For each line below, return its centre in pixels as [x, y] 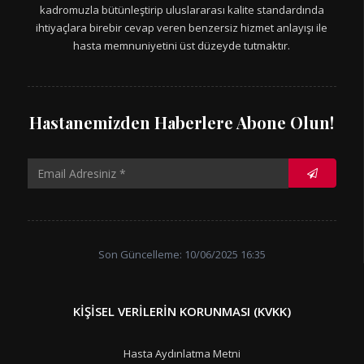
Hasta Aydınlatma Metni [182, 353]
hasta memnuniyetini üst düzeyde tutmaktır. [182, 45]
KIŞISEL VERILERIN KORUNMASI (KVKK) [182, 311]
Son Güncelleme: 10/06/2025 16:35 [182, 254]
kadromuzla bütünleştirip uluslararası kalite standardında [182, 9]
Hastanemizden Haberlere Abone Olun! [182, 122]
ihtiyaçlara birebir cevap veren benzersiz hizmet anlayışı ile [182, 27]
